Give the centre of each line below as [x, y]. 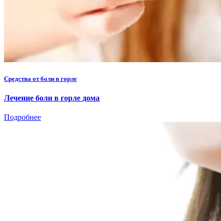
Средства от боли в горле [40, 78]
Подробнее [22, 117]
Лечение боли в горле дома [52, 98]
